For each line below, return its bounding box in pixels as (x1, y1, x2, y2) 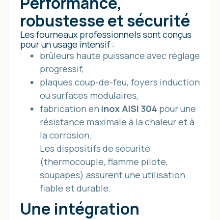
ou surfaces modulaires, (40, 89, 138, 101)
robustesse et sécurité (20, 10, 190, 31)
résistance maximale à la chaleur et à (40, 116, 194, 128)
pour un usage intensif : (20, 38, 114, 50)
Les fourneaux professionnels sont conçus (20, 28, 192, 40)
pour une (157, 103, 196, 114)
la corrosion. (40, 129, 92, 141)
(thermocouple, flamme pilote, (40, 156, 168, 167)
